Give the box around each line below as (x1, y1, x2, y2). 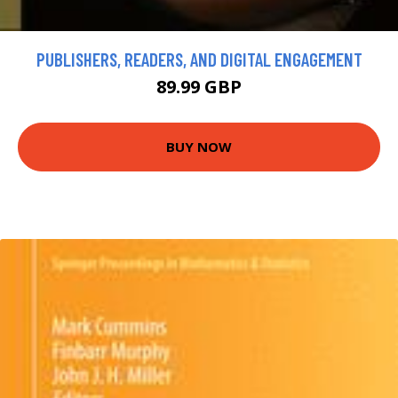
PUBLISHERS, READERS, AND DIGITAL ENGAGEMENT (36, 47, 362, 70)
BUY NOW (166, 138, 232, 156)
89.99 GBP (156, 74, 242, 99)
